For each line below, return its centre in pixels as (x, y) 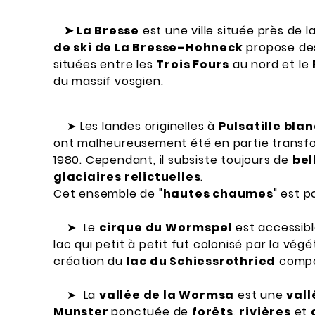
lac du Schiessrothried (201, 262)
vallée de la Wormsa (167, 295)
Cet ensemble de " (108, 194)
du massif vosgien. (109, 82)
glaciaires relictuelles (127, 177)
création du (90, 262)
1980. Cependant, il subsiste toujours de (173, 160)
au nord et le (271, 65)
